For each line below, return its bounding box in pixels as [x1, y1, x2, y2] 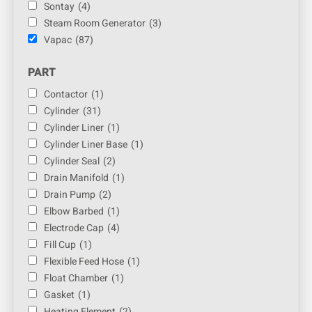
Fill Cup [44, 237, 76, 253]
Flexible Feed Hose [44, 254, 124, 270]
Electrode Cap [44, 221, 104, 236]
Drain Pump [44, 187, 95, 203]
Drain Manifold [44, 171, 109, 186]
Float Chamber [44, 271, 108, 286]
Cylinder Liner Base [44, 137, 127, 153]
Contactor [44, 87, 88, 102]
